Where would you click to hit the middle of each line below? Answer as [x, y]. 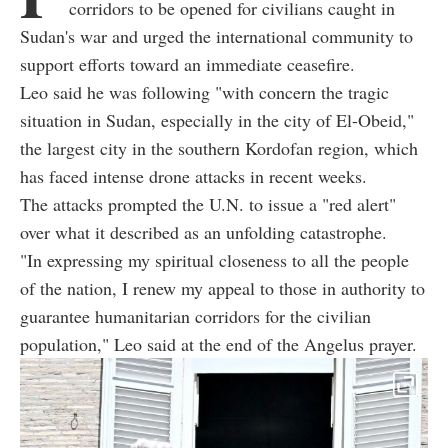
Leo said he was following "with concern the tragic [204, 92]
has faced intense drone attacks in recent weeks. [193, 176]
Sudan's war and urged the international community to [216, 36]
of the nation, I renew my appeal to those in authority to [222, 288]
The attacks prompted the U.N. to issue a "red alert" [208, 204]
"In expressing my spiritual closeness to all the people [214, 260]
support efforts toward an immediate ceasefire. [187, 64]
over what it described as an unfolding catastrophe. [203, 232]
